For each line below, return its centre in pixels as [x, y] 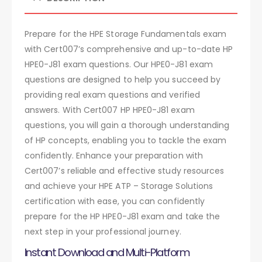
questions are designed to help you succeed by [123, 79]
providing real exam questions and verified [112, 94]
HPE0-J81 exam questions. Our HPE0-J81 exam [119, 64]
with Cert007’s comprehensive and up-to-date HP [129, 49]
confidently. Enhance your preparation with [114, 155]
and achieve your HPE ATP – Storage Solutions [119, 186]
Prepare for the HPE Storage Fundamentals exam [126, 34]
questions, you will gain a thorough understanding [127, 125]
